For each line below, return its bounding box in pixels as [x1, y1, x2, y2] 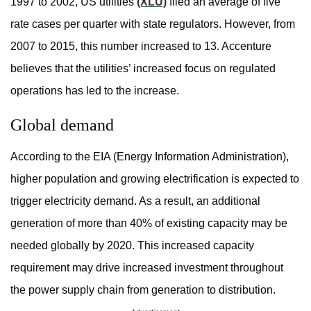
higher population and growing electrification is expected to [10, 172, 299, 185]
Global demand [10, 115, 114, 134]
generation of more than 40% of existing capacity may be [10, 217, 287, 229]
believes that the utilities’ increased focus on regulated [10, 62, 276, 74]
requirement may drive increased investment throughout [10, 261, 283, 274]
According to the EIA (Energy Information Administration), [10, 150, 289, 162]
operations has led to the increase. [10, 84, 179, 96]
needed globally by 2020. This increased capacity [10, 239, 254, 251]
